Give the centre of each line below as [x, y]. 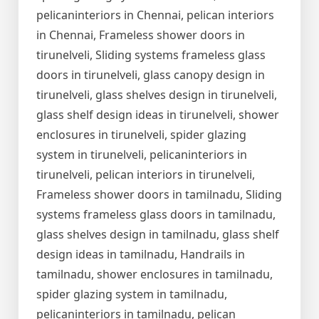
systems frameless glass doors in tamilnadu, [156, 215]
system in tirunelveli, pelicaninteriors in [142, 155]
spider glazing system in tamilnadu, [132, 294]
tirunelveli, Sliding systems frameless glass [151, 55]
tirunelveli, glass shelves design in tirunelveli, [157, 95]
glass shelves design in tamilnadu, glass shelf [158, 235]
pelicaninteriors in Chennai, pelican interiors [155, 15]
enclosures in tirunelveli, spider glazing [141, 135]
